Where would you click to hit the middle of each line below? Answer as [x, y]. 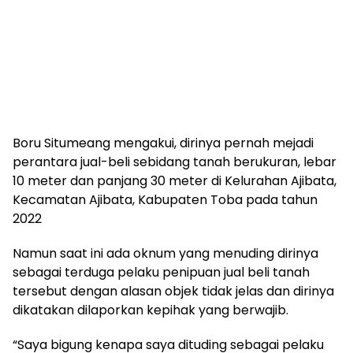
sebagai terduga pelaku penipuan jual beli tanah [161, 273]
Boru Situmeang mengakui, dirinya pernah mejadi [163, 143]
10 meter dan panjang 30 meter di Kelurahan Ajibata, [175, 181]
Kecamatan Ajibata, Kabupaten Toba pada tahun [165, 200]
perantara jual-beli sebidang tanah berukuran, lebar [175, 162]
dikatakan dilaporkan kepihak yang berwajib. [150, 310]
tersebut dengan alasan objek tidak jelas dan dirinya [173, 292]
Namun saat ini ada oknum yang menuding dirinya [165, 254]
